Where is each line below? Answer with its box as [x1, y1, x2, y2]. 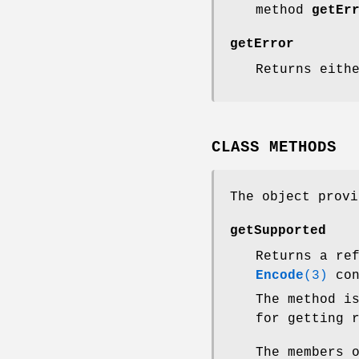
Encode [256, 268, 304, 283]
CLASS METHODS [212, 138, 337, 156]
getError [230, 37, 294, 52]
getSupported [230, 223, 326, 238]
